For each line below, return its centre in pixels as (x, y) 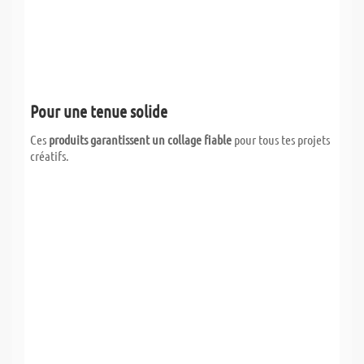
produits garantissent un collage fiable (140, 139)
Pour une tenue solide (99, 110)
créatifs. (50, 155)
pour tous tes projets (281, 139)
